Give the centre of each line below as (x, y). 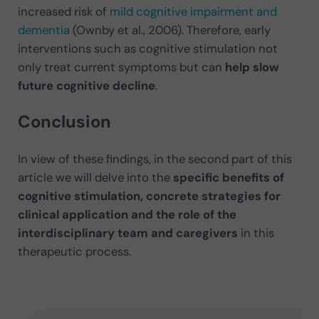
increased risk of (63, 11)
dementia (43, 30)
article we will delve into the (95, 177)
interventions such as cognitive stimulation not (147, 48)
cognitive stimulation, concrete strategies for (149, 195)
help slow (252, 67)
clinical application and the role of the (127, 214)
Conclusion (64, 122)
